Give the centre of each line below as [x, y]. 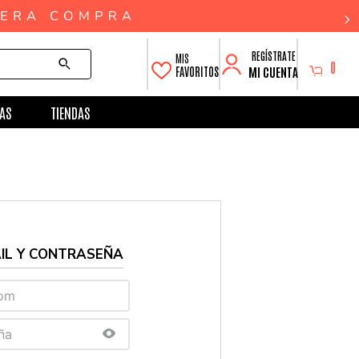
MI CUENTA [273, 71]
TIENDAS [70, 112]
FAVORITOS [197, 72]
